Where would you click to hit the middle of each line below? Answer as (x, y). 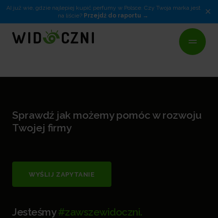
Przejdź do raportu (113, 16)
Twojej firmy (42, 128)
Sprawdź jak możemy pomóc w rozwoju (107, 115)
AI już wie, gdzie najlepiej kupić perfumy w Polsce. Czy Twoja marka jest (103, 8)
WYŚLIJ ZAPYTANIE (62, 174)
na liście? (71, 16)
